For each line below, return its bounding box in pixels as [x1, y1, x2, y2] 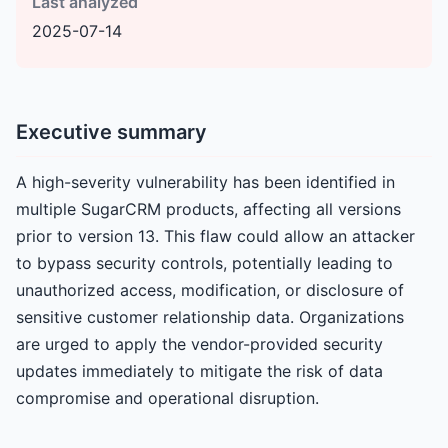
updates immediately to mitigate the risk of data [16, 361, 383, 381]
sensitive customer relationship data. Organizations [16, 307, 404, 327]
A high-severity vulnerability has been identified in [16, 172, 395, 192]
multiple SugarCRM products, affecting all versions [16, 199, 401, 219]
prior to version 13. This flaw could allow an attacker [16, 226, 415, 246]
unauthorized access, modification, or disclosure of [16, 280, 404, 300]
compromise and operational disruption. [16, 388, 319, 408]
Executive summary [16, 120, 207, 144]
